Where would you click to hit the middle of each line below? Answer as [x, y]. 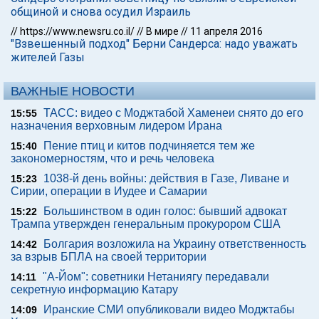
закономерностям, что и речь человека [113, 158]
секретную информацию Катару [94, 289]
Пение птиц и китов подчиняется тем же [149, 146]
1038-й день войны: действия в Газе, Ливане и [166, 178]
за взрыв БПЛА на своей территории [109, 257]
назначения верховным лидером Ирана [116, 126]
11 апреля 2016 [226, 31]
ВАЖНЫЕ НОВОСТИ [73, 91]
